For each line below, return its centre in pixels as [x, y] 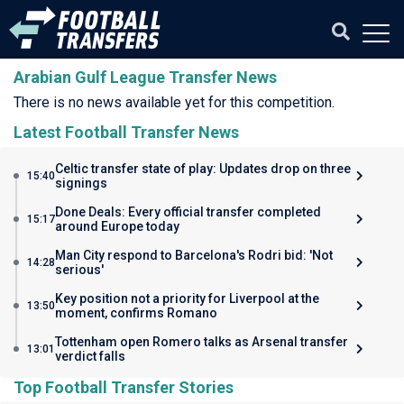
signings [81, 183]
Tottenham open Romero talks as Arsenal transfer [202, 342]
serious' [79, 270]
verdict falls [90, 356]
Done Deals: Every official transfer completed [188, 212]
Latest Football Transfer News [126, 132]
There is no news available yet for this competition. [174, 102]
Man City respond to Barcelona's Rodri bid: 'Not [194, 255]
